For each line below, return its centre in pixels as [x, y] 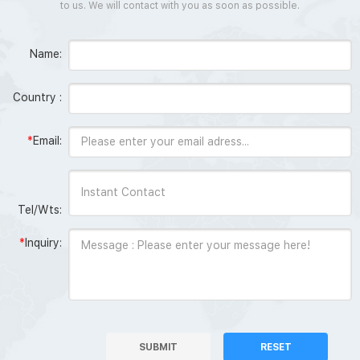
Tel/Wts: [38, 209]
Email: [47, 140]
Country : [37, 97]
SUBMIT [158, 347]
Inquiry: [43, 242]
